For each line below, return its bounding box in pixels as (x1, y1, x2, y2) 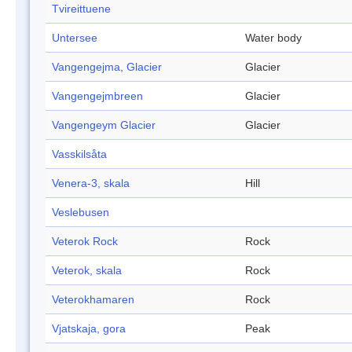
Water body (245, 31, 302, 45)
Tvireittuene (52, 2, 111, 16)
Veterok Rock (52, 235, 118, 248)
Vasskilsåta (52, 148, 107, 161)
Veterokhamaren (52, 293, 134, 306)
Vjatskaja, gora (52, 322, 126, 335)
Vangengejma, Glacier (52, 60, 162, 74)
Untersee (52, 31, 97, 45)
